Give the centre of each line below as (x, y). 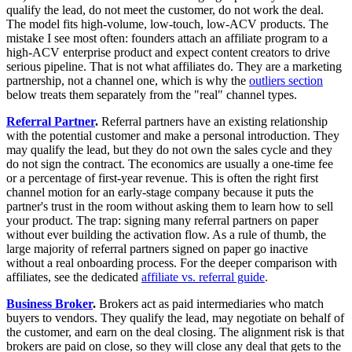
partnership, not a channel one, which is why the (128, 81)
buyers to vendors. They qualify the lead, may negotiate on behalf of (175, 318)
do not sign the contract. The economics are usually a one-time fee (170, 164)
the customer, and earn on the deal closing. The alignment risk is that (175, 332)
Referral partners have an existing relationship (213, 122)
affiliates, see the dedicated (74, 277)
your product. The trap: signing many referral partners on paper (162, 221)
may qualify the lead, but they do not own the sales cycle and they (169, 150)
